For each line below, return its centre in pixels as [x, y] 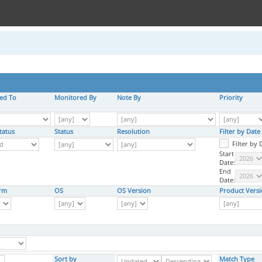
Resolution [133, 132]
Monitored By [75, 98]
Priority [231, 98]
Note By [129, 98]
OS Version [134, 191]
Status [64, 132]
